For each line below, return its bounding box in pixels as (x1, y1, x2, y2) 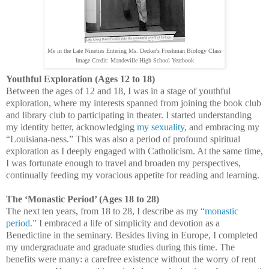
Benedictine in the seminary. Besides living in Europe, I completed (6, 229, 258, 240)
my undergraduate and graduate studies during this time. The (6, 241, 235, 252)
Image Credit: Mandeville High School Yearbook (75, 56, 194, 64)
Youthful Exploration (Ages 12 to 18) (6, 73, 155, 84)
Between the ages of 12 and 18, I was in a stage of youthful (6, 85, 231, 96)
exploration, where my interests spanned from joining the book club (6, 97, 261, 108)
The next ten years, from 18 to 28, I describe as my (6, 205, 201, 216)
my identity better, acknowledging (6, 121, 137, 132)
